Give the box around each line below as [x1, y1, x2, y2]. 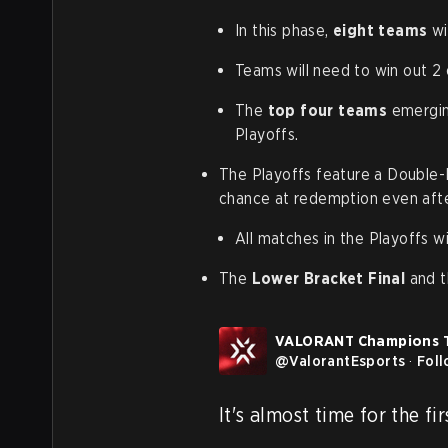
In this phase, [235, 21, 333, 40]
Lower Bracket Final [251, 269, 406, 288]
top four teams [267, 101, 388, 120]
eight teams [333, 21, 428, 40]
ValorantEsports [289, 352, 406, 370]
